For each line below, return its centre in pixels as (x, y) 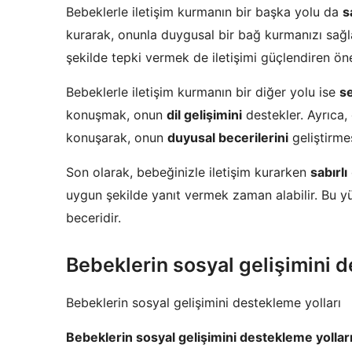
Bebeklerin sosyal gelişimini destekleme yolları (203, 303)
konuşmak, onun (116, 115)
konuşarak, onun (117, 138)
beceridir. (93, 218)
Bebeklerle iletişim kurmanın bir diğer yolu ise (203, 92)
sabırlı (329, 172)
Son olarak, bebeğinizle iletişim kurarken (188, 172)
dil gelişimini (204, 115)
